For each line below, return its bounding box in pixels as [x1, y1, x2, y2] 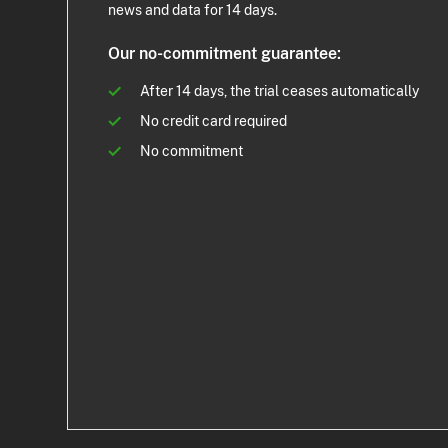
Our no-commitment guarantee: [108, 44, 342, 64]
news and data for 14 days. [108, 2, 278, 19]
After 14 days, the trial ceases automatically [140, 83, 420, 100]
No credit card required [140, 113, 288, 130]
